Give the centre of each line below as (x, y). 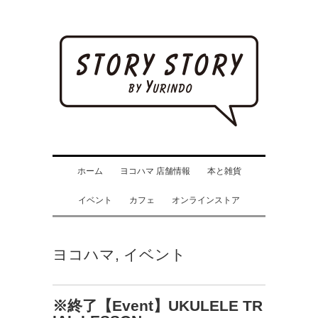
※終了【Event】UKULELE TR (158, 306)
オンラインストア (206, 200)
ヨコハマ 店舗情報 (155, 171)
